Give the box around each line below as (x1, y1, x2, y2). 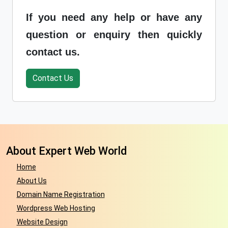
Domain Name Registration (16, 190, 105, 198)
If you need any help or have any (26, 11, 202, 23)
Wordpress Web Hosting (16, 204, 95, 212)
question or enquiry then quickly (26, 28, 202, 40)
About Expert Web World (6, 144, 127, 157)
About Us (16, 176, 47, 185)
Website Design (16, 217, 68, 226)
